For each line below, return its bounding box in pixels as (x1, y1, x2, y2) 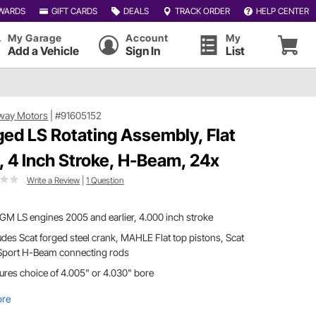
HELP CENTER (255, 5, 309, 16)
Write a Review (27, 174, 80, 186)
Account (126, 32, 169, 44)
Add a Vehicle (8, 44, 79, 58)
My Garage (8, 32, 62, 44)
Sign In (126, 44, 161, 58)
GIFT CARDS (51, 5, 97, 16)
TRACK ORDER (174, 5, 230, 16)
